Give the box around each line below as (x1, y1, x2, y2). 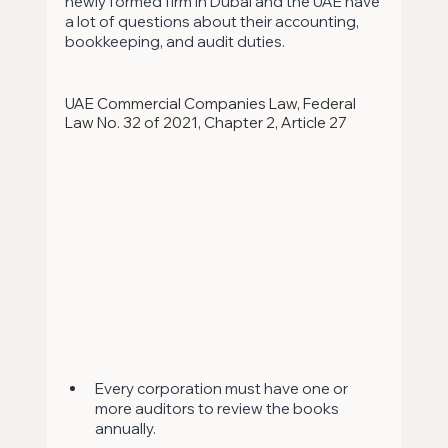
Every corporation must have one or (94, 378, 351, 398)
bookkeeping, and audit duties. (64, 32, 285, 52)
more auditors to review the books (94, 398, 342, 418)
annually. (94, 418, 159, 438)
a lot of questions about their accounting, (64, 12, 362, 32)
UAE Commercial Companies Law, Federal (64, 94, 359, 114)
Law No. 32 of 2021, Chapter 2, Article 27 (64, 113, 347, 133)
